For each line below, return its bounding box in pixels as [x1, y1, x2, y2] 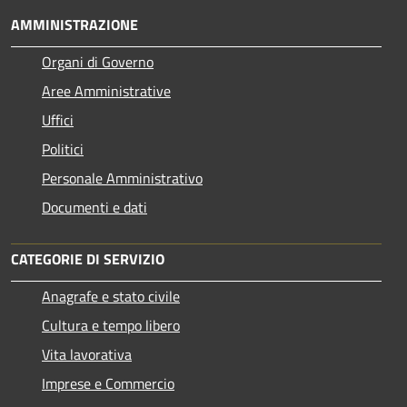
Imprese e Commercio [42, 372, 174, 394]
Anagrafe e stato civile [42, 284, 180, 307]
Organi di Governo [42, 50, 154, 73]
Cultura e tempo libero [42, 313, 180, 336]
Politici [42, 137, 84, 160]
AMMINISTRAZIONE [11, 13, 138, 35]
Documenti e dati [42, 195, 147, 218]
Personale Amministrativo [42, 166, 203, 189]
